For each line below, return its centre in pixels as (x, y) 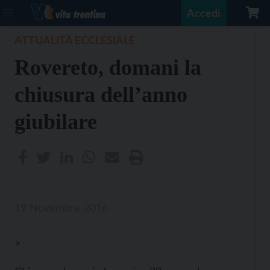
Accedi (204, 13)
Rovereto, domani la (108, 67)
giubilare (56, 122)
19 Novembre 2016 (61, 207)
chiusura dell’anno (101, 95)
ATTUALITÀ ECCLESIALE (75, 40)
